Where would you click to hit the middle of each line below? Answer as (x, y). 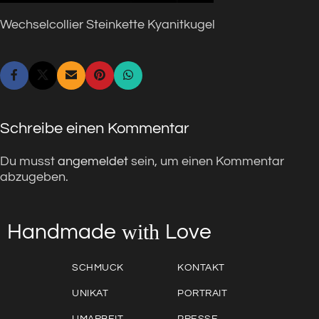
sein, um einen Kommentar (206, 162)
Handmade (62, 232)
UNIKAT (90, 294)
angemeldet (93, 162)
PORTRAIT (203, 294)
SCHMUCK (98, 268)
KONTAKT (201, 268)
